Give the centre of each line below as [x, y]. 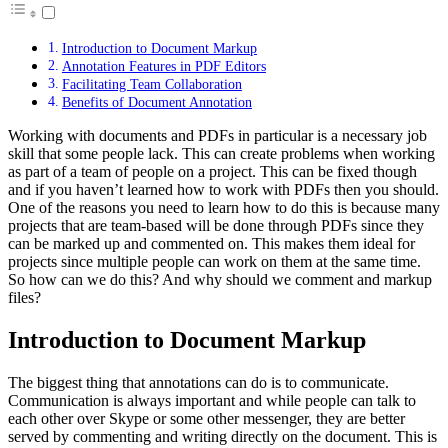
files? [24, 297]
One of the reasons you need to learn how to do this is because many [224, 207]
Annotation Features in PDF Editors [163, 65]
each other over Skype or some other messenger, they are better [206, 418]
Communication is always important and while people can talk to [212, 400]
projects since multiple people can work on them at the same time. [214, 261]
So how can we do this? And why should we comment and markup [220, 279]
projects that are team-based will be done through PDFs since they [216, 225]
